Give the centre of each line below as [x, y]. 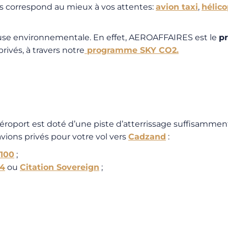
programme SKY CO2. [132, 50]
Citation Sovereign [60, 167]
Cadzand [147, 137]
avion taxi [177, 7]
